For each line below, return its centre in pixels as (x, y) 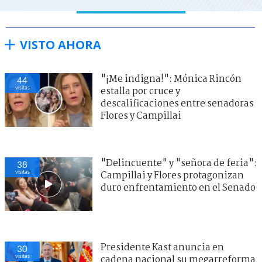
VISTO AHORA (61, 44)
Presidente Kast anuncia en (162, 247)
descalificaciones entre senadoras (177, 104)
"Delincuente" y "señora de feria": (179, 163)
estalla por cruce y (140, 91)
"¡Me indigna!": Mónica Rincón (171, 79)
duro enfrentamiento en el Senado (178, 188)
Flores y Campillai (141, 116)
